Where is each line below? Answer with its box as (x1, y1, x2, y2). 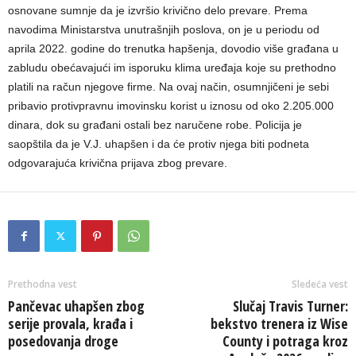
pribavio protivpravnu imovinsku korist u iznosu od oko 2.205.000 (8, 99, 334, 112)
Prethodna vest (8, 277, 77, 291)
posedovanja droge (8, 331, 118, 350)
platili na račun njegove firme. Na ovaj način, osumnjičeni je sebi (8, 80, 329, 93)
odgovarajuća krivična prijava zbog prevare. (8, 157, 227, 169)
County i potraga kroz (222, 331, 348, 350)
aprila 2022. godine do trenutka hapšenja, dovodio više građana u (8, 42, 339, 55)
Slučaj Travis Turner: (233, 296, 348, 315)
